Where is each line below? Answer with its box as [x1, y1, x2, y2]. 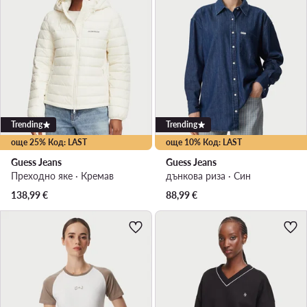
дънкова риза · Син [166, 170, 251, 182]
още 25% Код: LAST [11, 137, 87, 148]
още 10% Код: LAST [166, 137, 242, 148]
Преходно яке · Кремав [11, 170, 114, 182]
